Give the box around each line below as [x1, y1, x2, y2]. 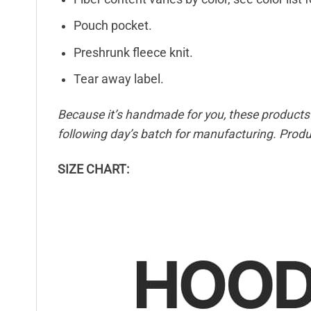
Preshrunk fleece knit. [73, 45, 193, 60]
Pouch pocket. [73, 19, 152, 33]
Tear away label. [73, 72, 164, 87]
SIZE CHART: [58, 162, 129, 176]
